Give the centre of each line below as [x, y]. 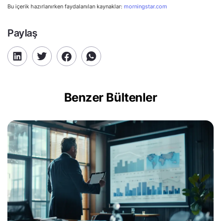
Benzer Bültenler [110, 97]
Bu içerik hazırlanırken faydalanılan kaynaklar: [66, 6]
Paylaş [22, 33]
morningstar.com [146, 6]
